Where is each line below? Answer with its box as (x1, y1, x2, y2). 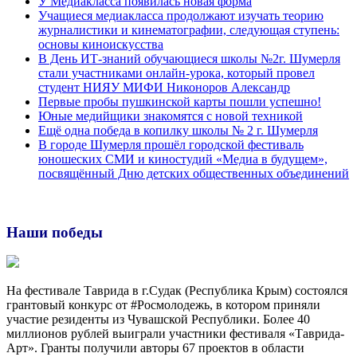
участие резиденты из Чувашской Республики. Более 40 (6, 312, 310, 327)
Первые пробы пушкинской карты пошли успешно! (38, 95, 321, 109)
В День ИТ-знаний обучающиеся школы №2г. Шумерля (38, 52, 340, 66)
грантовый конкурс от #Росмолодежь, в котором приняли (6, 298, 320, 312)
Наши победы (6, 221, 103, 243)
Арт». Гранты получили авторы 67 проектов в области (6, 341, 304, 355)
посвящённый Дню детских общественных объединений (38, 167, 349, 181)
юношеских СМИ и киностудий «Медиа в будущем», (38, 152, 328, 167)
